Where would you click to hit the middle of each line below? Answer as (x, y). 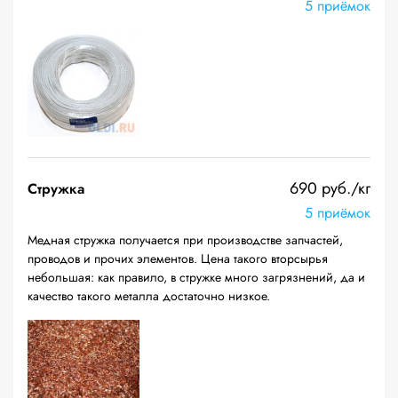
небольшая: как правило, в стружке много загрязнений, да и (196, 277)
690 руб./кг (330, 188)
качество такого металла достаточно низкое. (149, 296)
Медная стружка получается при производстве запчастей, (185, 240)
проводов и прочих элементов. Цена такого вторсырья (178, 259)
